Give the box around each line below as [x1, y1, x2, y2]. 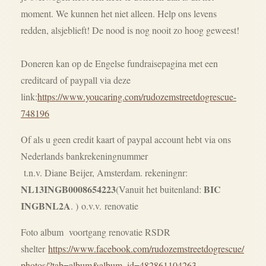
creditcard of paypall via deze [21, 74, 131, 86]
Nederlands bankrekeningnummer [21, 150, 148, 162]
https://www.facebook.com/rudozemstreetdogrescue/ [48, 242, 244, 255]
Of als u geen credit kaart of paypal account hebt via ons [21, 133, 231, 145]
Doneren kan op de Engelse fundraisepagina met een [21, 57, 218, 69]
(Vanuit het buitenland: [116, 183, 204, 195]
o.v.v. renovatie [81, 199, 138, 212]
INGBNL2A [21, 199, 71, 213]
